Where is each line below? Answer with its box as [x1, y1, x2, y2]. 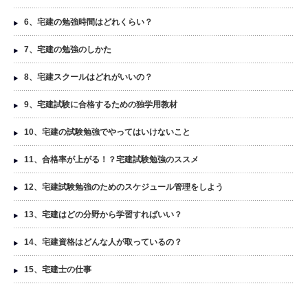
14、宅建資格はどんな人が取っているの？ [24, 236, 182, 247]
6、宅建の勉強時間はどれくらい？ [24, 16, 153, 27]
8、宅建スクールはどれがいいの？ [24, 71, 153, 82]
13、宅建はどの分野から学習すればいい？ [24, 209, 182, 219]
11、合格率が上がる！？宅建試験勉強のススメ [24, 154, 199, 164]
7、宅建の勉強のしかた [24, 44, 111, 54]
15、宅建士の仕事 [24, 264, 91, 274]
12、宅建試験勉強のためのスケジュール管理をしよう [24, 181, 223, 192]
